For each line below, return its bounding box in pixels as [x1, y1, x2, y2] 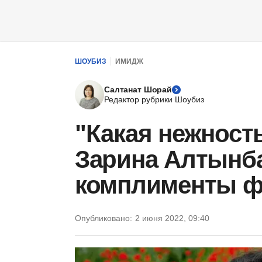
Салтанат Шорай [104, 85, 173, 94]
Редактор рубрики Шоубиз [104, 95, 204, 104]
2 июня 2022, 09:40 [135, 213, 209, 223]
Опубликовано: [75, 213, 132, 223]
